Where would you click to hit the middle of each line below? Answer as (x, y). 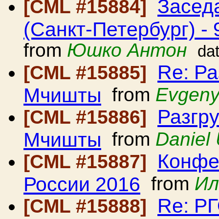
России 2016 (82, 184)
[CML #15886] (88, 117)
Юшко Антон (127, 50)
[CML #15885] (88, 73)
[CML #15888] (88, 206)
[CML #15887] (88, 162)
